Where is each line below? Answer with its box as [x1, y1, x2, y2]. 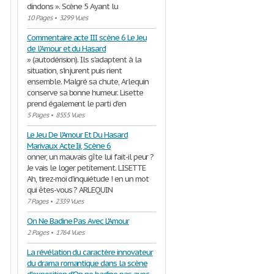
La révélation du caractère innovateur [27, 247, 153, 257]
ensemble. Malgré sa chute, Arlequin [27, 76, 149, 87]
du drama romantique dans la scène [27, 258, 147, 268]
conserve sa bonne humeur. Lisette [27, 87, 143, 98]
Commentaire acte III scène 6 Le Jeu [27, 32, 147, 43]
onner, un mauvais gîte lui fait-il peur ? [27, 152, 154, 162]
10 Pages [27, 13, 52, 22]
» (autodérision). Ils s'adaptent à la [27, 54, 141, 65]
